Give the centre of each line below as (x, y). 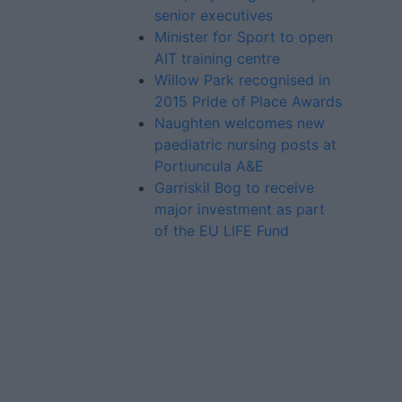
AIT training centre (217, 58)
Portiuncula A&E (209, 166)
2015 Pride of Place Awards (248, 101)
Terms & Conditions (183, 387)
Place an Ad (153, 362)
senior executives (214, 15)
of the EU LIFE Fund (222, 231)
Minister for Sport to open (244, 37)
